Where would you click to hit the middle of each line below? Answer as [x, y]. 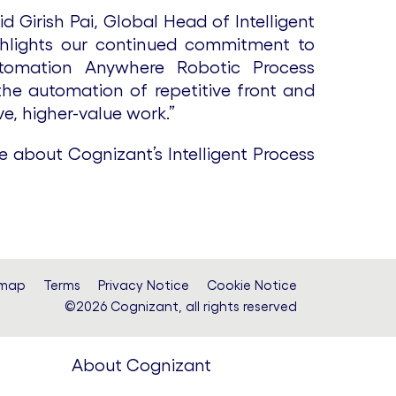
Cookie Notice [252, 285]
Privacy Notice [144, 285]
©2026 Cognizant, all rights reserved [181, 306]
